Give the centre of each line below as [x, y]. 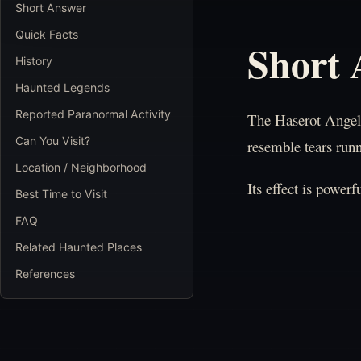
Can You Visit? [53, 140]
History [34, 60]
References [45, 273]
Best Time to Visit [61, 193]
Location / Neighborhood [81, 167]
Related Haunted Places [79, 247]
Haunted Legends [62, 87]
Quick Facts [47, 34]
